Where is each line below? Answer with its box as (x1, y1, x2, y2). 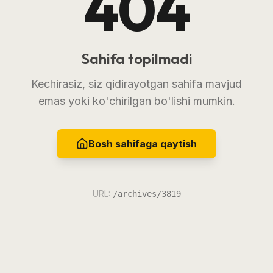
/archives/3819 (112, 188, 181, 199)
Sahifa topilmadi (80, 49, 193, 68)
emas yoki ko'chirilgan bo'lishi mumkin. (38, 94, 235, 107)
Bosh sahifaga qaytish (88, 137, 197, 150)
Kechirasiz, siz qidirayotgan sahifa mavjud (31, 77, 242, 90)
